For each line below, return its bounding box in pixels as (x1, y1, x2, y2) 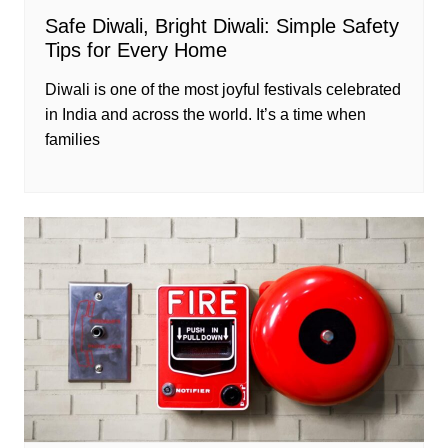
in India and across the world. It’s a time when (44, 106, 366, 124)
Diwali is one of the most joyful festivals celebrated (44, 81, 401, 99)
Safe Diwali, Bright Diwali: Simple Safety (44, 15, 399, 38)
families (44, 131, 100, 149)
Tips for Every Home (44, 39, 227, 62)
